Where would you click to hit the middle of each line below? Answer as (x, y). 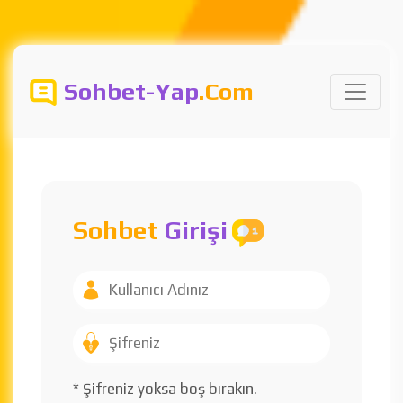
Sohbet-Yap (131, 91)
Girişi (196, 230)
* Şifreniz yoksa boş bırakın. (165, 388)
